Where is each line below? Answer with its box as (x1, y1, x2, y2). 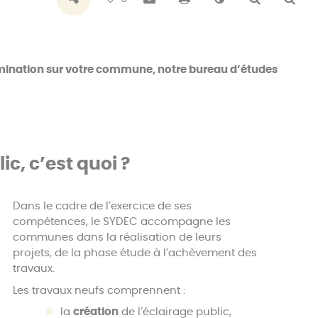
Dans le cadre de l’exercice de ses (13, 201, 192, 212)
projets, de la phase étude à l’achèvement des (13, 248, 258, 259)
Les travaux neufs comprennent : (13, 285, 186, 296)
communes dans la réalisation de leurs (13, 232, 222, 243)
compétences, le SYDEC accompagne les (13, 216, 231, 228)
